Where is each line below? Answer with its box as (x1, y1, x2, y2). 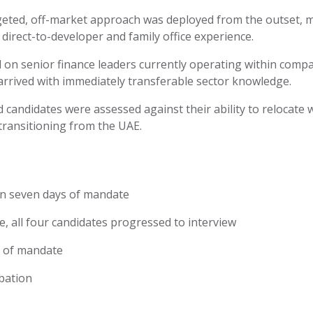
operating (189, 57, 242, 72)
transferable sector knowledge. (125, 73, 291, 89)
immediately (62, 73, 125, 89)
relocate (262, 101, 305, 117)
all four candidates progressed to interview (8, 214, 236, 230)
